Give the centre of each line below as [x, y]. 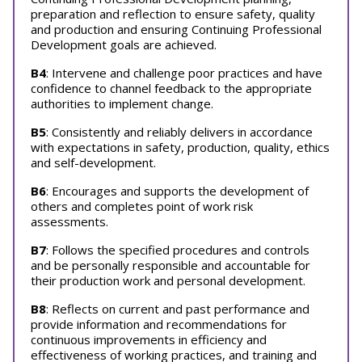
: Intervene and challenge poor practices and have [184, 73]
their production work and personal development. [168, 280]
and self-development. [93, 162]
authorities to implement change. [122, 103]
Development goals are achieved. [124, 44]
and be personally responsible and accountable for [170, 265]
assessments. [69, 221]
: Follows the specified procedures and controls [178, 250]
